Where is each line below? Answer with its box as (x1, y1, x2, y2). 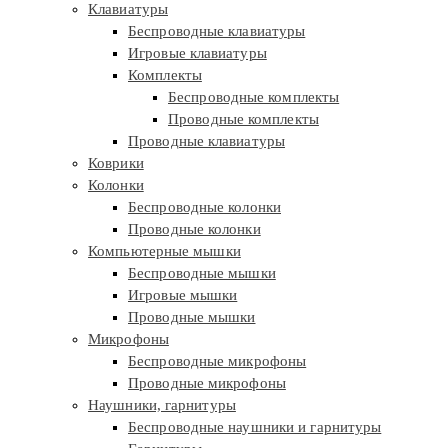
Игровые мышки (128, 287, 238, 304)
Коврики (88, 155, 144, 172)
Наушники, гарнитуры (88, 397, 236, 414)
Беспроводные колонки (128, 199, 281, 216)
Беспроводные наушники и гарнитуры (128, 419, 382, 436)
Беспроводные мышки (128, 265, 276, 282)
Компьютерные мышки (88, 243, 241, 260)
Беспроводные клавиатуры (128, 23, 306, 40)
